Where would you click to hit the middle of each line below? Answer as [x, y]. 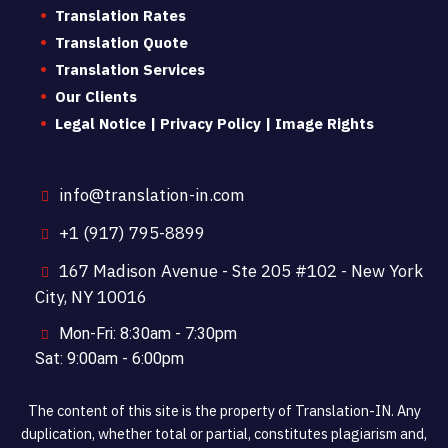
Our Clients [96, 96]
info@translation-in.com [150, 195]
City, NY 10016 [91, 297]
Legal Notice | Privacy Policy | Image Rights [214, 123]
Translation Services [130, 69]
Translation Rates [120, 15]
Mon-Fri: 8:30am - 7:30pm [146, 333]
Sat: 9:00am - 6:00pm [109, 358]
